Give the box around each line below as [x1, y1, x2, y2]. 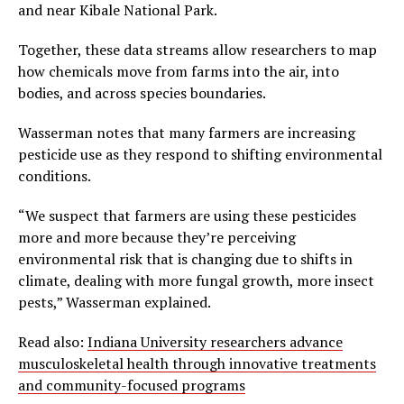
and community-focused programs [18, 375, 245, 396]
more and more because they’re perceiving [18, 227, 296, 248]
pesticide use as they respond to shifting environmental [18, 144, 382, 165]
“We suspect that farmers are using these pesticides [18, 206, 356, 226]
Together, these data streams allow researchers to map [18, 40, 377, 60]
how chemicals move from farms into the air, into [18, 61, 339, 82]
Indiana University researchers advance [87, 332, 343, 353]
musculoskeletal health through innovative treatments [18, 353, 376, 374]
